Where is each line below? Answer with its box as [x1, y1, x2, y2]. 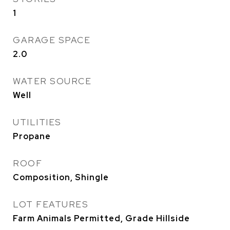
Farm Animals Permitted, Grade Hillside [13, 213, 190, 224]
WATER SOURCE [13, 75, 91, 87]
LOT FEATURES [13, 199, 88, 210]
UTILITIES [13, 117, 62, 128]
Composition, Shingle [13, 172, 109, 183]
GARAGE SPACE [13, 34, 90, 46]
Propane [13, 131, 51, 142]
